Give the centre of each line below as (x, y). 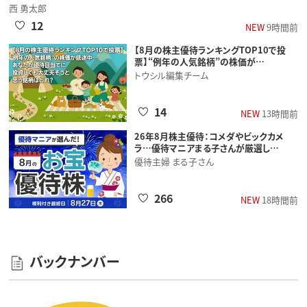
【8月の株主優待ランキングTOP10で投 (210, 49)
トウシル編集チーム (171, 75)
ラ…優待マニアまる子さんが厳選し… (206, 147)
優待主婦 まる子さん (174, 161)
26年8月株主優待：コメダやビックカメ (209, 136)
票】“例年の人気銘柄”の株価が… (199, 61)
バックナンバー (74, 262)
